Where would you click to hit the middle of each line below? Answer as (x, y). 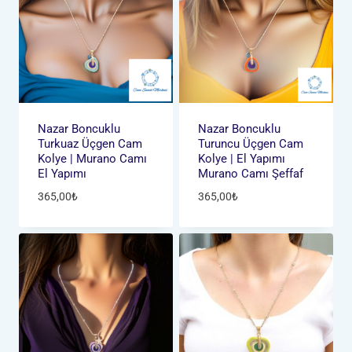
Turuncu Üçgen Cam (250, 144)
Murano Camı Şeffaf (250, 174)
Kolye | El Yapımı (241, 159)
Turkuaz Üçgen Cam (90, 144)
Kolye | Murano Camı (92, 159)
